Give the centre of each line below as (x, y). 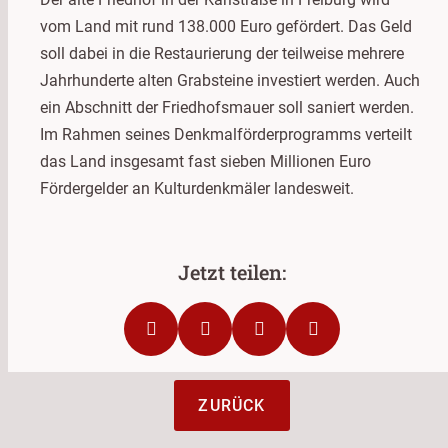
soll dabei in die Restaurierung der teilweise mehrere (222, 53)
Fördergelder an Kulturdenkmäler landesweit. (197, 188)
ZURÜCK (232, 405)
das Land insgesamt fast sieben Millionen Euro (205, 161)
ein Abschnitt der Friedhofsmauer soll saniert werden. (227, 107)
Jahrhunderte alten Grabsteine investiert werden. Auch (230, 80)
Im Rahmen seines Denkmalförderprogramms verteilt (226, 134)
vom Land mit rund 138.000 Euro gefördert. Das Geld (226, 26)
